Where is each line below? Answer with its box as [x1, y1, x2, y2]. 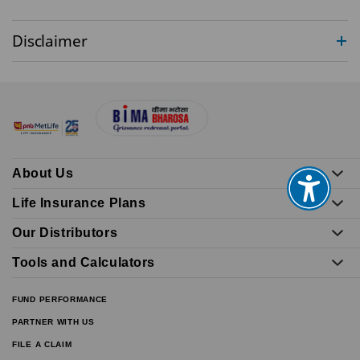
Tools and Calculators [12, 256, 155, 269]
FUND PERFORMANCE [12, 295, 108, 304]
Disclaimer [12, 31, 88, 51]
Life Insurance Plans [12, 196, 146, 210]
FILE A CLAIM [12, 340, 72, 349]
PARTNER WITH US [12, 317, 95, 326]
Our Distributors [12, 226, 118, 239]
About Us [12, 166, 74, 180]
